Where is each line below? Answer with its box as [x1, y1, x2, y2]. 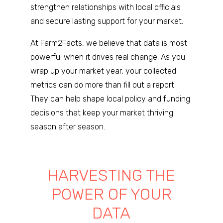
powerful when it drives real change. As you [30, 52, 185, 62]
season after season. [30, 122, 105, 131]
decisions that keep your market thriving [30, 108, 173, 117]
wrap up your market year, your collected [30, 66, 176, 76]
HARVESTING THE [47, 166, 176, 185]
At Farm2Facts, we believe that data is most [30, 38, 187, 48]
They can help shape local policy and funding [30, 94, 190, 104]
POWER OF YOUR [51, 185, 172, 204]
